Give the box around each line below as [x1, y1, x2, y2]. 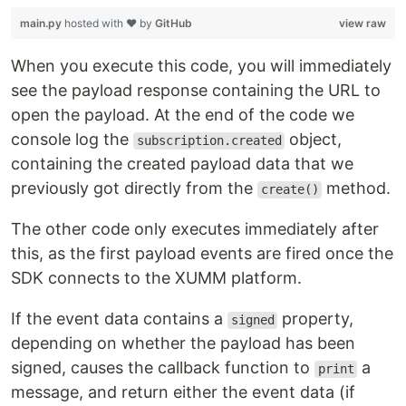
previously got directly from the [11, 179, 257, 198]
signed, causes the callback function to [11, 358, 314, 378]
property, [277, 309, 354, 329]
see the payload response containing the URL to [11, 81, 381, 101]
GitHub [155, 16, 192, 31]
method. [322, 179, 391, 198]
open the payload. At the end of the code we [11, 105, 354, 125]
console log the [11, 130, 133, 150]
